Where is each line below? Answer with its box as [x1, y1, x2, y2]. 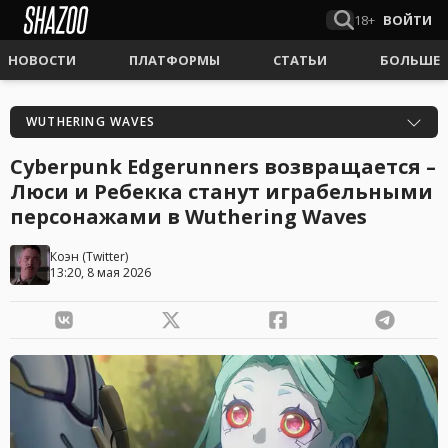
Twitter [86, 248, 125, 265]
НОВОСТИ [8, 51, 76, 69]
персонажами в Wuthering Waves [10, 203, 367, 230]
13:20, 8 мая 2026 [50, 264, 151, 281]
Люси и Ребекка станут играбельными [10, 178, 433, 205]
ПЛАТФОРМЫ [129, 51, 220, 69]
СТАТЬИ [273, 51, 327, 69]
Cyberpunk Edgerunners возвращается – [10, 153, 436, 180]
